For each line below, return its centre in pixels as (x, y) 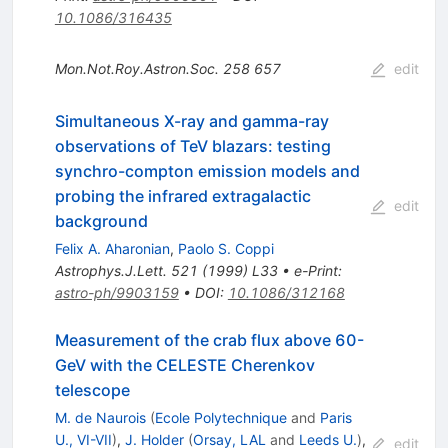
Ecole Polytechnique (220, 417)
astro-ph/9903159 (116, 292)
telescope (92, 389)
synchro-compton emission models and (207, 170)
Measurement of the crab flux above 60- (209, 339)
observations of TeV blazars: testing (192, 145)
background (101, 220)
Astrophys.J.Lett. (110, 270)
